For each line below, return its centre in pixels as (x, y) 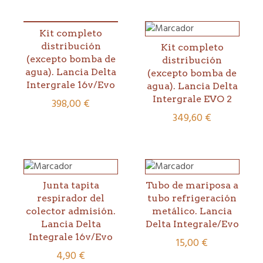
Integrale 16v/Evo (71, 237)
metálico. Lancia (192, 211)
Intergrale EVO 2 (192, 99)
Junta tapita (71, 185)
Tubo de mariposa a (192, 185)
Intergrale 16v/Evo (71, 85)
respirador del (71, 198)
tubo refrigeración (192, 198)
